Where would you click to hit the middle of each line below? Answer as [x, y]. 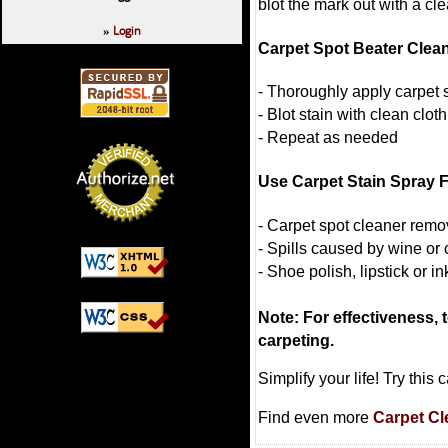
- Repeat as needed [328, 138]
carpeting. [296, 340]
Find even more [315, 417]
